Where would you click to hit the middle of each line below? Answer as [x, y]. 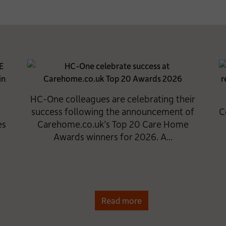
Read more [122, 200]
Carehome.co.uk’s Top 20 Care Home [113, 124]
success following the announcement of [113, 111]
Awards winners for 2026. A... [113, 136]
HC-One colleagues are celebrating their [113, 99]
